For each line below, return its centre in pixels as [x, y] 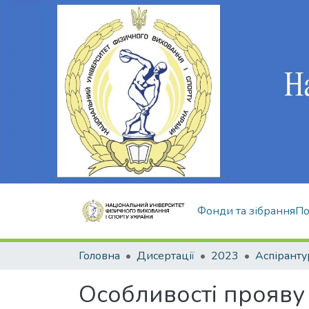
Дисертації [166, 256]
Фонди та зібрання [246, 211]
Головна [99, 256]
